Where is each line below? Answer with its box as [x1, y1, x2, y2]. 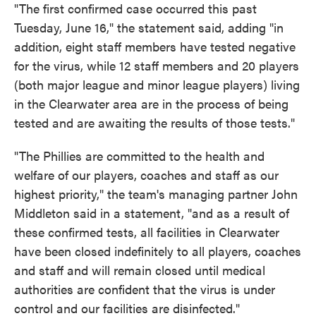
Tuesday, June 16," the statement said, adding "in [14, 18, 284, 37]
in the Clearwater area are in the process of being [14, 95, 288, 113]
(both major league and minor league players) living [14, 75, 300, 94]
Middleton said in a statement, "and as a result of [14, 204, 289, 222]
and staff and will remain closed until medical [14, 261, 265, 279]
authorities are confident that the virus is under [14, 280, 275, 298]
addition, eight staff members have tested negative [14, 37, 296, 56]
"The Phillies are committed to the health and [14, 147, 265, 165]
